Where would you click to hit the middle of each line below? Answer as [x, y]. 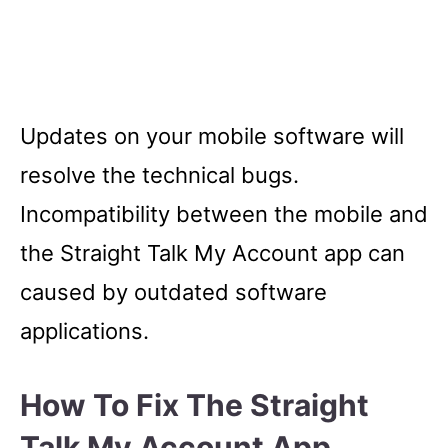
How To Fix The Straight [194, 404]
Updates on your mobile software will [212, 135]
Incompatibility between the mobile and [224, 213]
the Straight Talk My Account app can [212, 252]
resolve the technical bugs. [159, 174]
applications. [84, 330]
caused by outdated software [173, 291]
